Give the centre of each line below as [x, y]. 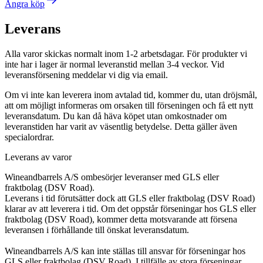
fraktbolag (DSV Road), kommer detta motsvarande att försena [121, 219]
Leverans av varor [38, 157]
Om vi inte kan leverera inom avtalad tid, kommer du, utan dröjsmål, [131, 95]
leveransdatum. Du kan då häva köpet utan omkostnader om [116, 116]
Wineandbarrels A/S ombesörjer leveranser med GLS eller [112, 177]
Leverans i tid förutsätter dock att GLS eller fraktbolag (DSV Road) [130, 198]
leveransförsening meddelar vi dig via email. [86, 75]
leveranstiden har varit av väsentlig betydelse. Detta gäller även [121, 126]
